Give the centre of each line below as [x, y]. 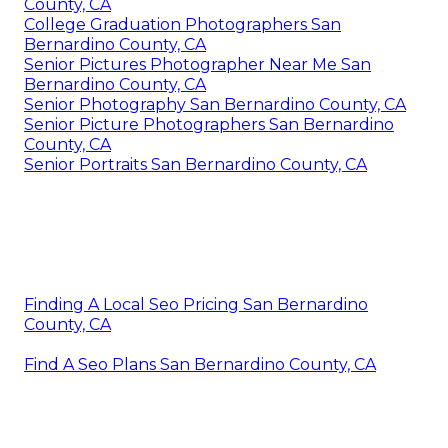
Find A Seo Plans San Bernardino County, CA [200, 364]
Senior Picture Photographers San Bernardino [209, 124]
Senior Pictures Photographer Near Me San [197, 64]
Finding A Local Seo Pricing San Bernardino [196, 304]
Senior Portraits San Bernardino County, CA [195, 164]
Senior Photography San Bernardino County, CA [215, 104]
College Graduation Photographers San [182, 24]
